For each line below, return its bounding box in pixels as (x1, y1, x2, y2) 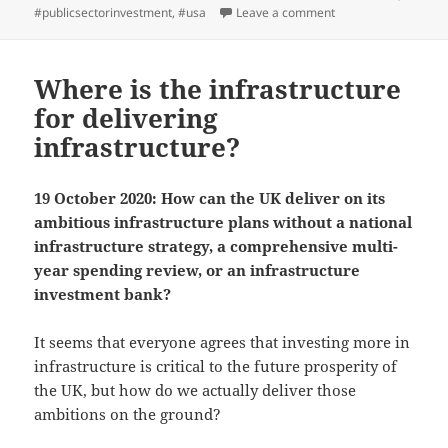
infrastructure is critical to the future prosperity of (34, 355, 398, 376)
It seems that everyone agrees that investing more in (34, 331, 411, 352)
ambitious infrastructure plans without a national (34, 211, 413, 232)
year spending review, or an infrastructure (34, 259, 361, 280)
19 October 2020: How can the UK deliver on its (34, 187, 386, 208)
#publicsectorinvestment (34, 3, 173, 21)
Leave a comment (236, 3, 336, 21)
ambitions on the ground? (34, 403, 226, 424)
